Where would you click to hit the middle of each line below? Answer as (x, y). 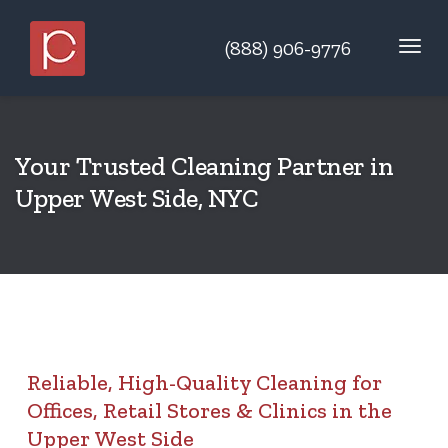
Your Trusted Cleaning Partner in (204, 166)
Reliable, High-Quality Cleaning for (204, 382)
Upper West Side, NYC (136, 198)
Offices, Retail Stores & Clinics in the (209, 410)
